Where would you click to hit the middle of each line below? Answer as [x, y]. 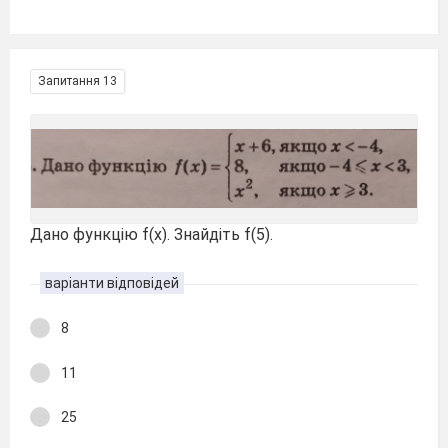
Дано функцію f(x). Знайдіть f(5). [151, 234]
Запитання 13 [77, 80]
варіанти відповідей [112, 283]
